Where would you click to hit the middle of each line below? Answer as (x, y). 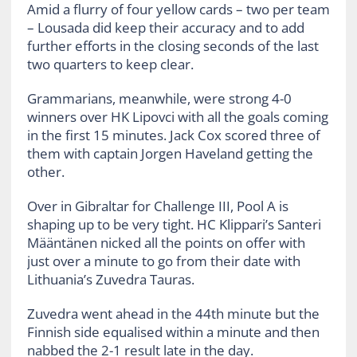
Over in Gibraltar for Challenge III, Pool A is (157, 206)
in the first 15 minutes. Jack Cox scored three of (173, 135)
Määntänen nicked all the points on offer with (166, 242)
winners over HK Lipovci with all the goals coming (177, 116)
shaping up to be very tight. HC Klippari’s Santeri (174, 224)
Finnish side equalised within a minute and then (173, 331)
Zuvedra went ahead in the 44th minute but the (173, 313)
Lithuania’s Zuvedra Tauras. (110, 279)
